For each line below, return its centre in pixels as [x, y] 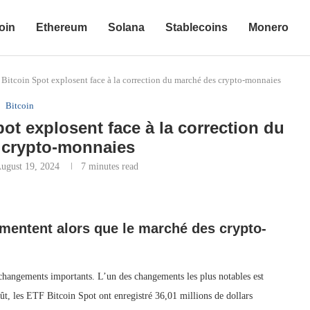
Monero [268, 27]
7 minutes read [109, 166]
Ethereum [62, 27]
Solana [126, 27]
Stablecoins [197, 27]
